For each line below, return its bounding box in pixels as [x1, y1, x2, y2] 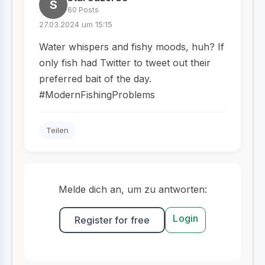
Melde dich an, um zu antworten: [58, 183, 207, 195]
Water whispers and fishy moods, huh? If [39, 41, 224, 53]
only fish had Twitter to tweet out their [39, 57, 211, 69]
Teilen [46, 125, 69, 135]
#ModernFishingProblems [39, 89, 155, 101]
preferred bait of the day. [39, 73, 151, 85]
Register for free [74, 214, 150, 226]
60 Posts [67, 5, 99, 14]
